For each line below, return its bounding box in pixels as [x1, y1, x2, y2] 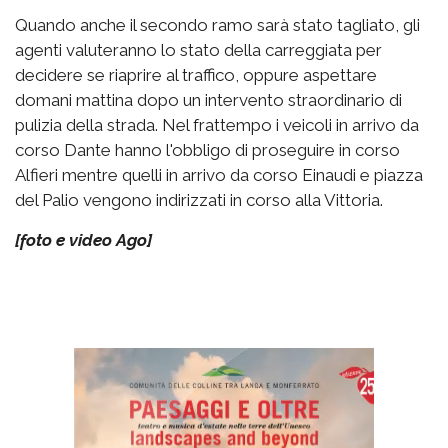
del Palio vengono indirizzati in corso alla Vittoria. [15, 190, 383, 211]
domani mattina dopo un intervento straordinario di [15, 90, 402, 111]
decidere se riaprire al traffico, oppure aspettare [15, 65, 377, 86]
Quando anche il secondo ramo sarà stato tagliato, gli [15, 15, 420, 36]
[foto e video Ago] [15, 230, 152, 251]
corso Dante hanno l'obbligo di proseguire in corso [15, 140, 400, 161]
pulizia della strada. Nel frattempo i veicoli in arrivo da [15, 115, 419, 136]
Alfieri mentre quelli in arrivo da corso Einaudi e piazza [15, 165, 423, 186]
